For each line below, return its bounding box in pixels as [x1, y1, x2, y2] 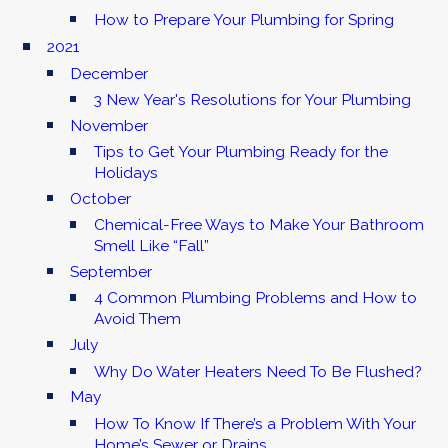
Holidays [93, 163, 158, 183]
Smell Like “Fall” [93, 236, 209, 256]
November [70, 115, 149, 135]
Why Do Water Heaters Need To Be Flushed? [93, 361, 422, 381]
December [70, 63, 149, 83]
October [70, 188, 132, 208]
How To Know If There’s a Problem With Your [93, 413, 416, 433]
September [70, 262, 153, 282]
